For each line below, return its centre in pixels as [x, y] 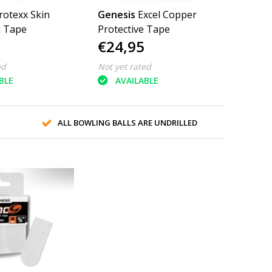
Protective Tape [134, 29]
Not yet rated [125, 66]
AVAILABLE [137, 80]
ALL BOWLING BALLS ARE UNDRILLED [127, 122]
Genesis [117, 14]
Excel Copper [168, 14]
